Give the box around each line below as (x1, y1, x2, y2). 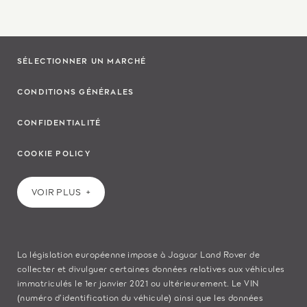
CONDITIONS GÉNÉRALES (17, 85, 134, 97)
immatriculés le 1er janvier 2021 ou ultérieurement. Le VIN (17, 276, 259, 288)
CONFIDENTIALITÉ (17, 116, 101, 127)
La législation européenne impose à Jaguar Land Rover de (17, 247, 260, 260)
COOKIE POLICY (17, 147, 90, 158)
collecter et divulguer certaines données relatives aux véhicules (17, 262, 285, 274)
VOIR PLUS (32, 185, 82, 199)
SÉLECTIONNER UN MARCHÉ (17, 54, 147, 66)
